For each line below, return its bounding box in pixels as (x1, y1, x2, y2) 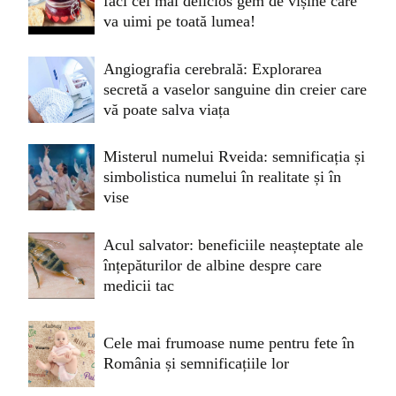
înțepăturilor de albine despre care (103, 256, 322, 275)
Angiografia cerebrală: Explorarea (103, 59, 322, 78)
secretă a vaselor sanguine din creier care (103, 80, 367, 98)
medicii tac (103, 277, 174, 295)
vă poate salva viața (103, 100, 230, 118)
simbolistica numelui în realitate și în (103, 168, 341, 187)
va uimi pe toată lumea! (103, 11, 255, 30)
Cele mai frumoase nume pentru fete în (103, 334, 354, 353)
